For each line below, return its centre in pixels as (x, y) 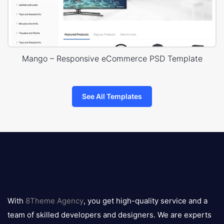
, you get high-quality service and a (145, 201)
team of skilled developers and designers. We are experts (109, 215)
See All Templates (112, 96)
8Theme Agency (54, 201)
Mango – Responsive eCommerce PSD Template (112, 59)
